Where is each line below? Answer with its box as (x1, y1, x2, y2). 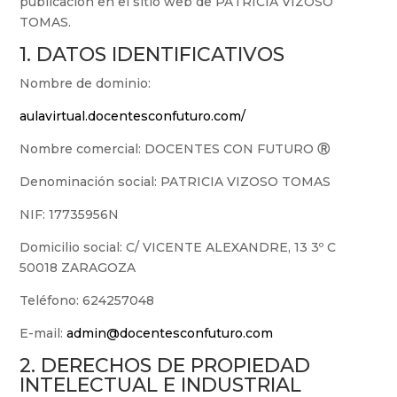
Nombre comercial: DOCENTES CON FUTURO (19, 141, 318, 158)
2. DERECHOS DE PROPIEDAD (19, 354, 311, 378)
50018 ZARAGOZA (19, 260, 136, 276)
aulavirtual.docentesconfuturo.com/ (19, 108, 246, 125)
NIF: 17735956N (19, 206, 120, 223)
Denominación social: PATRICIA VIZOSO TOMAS (19, 174, 331, 191)
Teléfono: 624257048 (19, 292, 155, 309)
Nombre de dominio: (19, 75, 152, 92)
